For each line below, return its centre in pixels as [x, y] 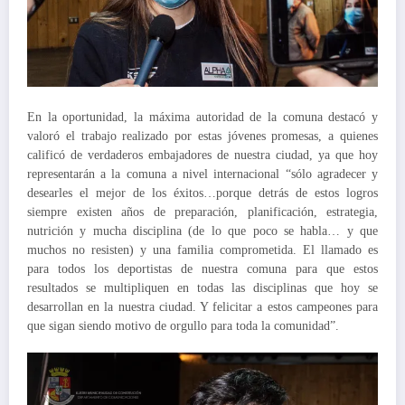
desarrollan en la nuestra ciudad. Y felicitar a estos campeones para [202, 306]
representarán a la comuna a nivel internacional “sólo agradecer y [202, 174]
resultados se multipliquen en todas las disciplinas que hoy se [202, 287]
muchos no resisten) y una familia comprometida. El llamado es [202, 250]
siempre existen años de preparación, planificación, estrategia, [202, 212]
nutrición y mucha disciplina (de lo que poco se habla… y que [202, 231]
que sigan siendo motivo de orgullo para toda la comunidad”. [183, 325]
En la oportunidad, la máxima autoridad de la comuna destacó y [202, 117]
